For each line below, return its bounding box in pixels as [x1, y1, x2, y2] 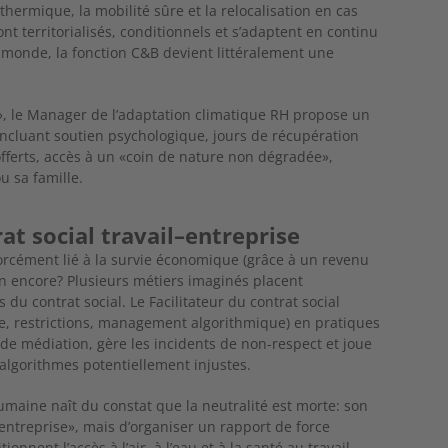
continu [327, 21, 379, 41]
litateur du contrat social [175, 291, 341, 311]
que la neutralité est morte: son [156, 395, 369, 415]
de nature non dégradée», [158, 146, 334, 166]
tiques [338, 312, 381, 332]
